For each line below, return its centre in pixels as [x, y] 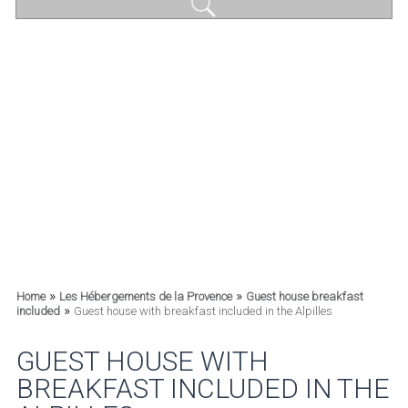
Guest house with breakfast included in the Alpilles [203, 311]
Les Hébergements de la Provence [145, 296]
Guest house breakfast [304, 296]
